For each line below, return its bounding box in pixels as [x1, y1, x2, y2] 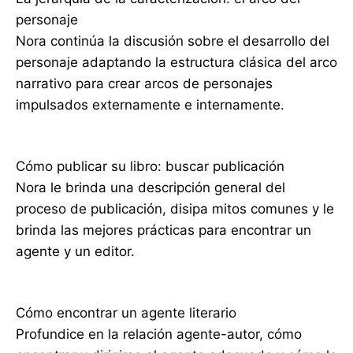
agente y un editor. [16, 243, 135, 260]
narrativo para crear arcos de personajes [16, 76, 273, 92]
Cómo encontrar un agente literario [16, 305, 236, 321]
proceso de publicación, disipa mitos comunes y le [16, 201, 334, 217]
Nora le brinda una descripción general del [16, 180, 285, 196]
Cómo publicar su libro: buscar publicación [16, 158, 284, 175]
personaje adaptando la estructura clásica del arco [16, 54, 337, 71]
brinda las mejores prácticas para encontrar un [16, 222, 311, 239]
